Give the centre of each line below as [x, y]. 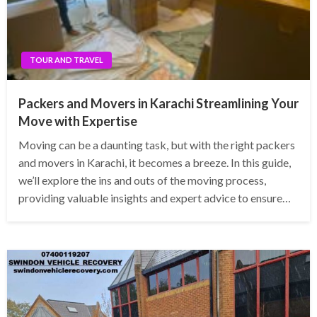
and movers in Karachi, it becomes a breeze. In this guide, [155, 163]
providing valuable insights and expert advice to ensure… [155, 198]
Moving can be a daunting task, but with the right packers [157, 145]
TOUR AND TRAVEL [67, 60]
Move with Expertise [78, 121]
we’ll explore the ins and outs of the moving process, [142, 180]
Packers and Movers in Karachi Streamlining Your [158, 104]
